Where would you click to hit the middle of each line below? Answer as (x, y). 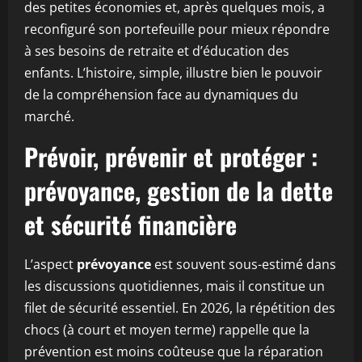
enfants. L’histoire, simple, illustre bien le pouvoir (173, 73)
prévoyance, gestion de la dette (179, 190)
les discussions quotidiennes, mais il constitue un (175, 286)
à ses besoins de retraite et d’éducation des (157, 51)
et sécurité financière (130, 224)
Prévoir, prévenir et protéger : (171, 156)
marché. (49, 116)
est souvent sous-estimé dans (244, 264)
